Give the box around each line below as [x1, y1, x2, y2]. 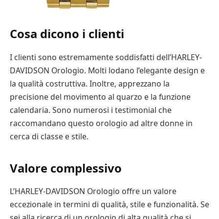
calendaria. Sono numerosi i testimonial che [10, 105, 172, 116]
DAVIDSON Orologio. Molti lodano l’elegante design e [10, 65, 205, 76]
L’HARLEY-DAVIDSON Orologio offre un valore [10, 186, 176, 197]
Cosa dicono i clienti [10, 25, 124, 42]
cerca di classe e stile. [10, 131, 88, 142]
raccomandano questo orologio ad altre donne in [10, 118, 193, 129]
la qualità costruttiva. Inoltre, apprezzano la [10, 78, 170, 89]
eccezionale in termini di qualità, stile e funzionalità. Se [10, 199, 209, 210]
